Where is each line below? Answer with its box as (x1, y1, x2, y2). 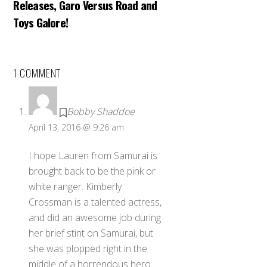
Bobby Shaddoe (67, 104, 135, 118)
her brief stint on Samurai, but (29, 226, 153, 240)
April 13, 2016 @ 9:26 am (29, 121, 124, 133)
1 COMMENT (13, 65, 61, 81)
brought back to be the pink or (29, 164, 156, 178)
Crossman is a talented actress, (29, 195, 162, 209)
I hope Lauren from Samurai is (29, 148, 157, 162)
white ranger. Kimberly (29, 179, 122, 193)
